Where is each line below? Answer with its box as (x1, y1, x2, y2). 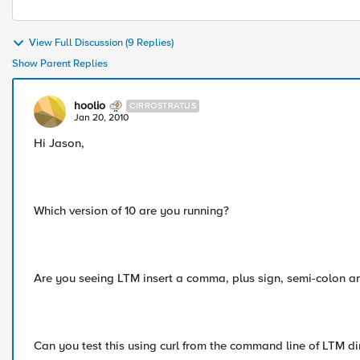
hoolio (74, 99, 105, 112)
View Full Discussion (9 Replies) (29, 36, 174, 50)
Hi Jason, (34, 136, 84, 150)
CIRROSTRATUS (129, 100, 196, 111)
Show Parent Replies (12, 57, 108, 70)
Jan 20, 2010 (74, 112, 129, 124)
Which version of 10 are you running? (34, 203, 229, 218)
